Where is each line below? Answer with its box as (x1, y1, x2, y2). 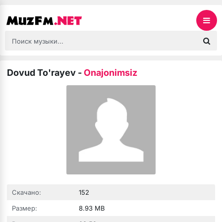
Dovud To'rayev (7, 67, 76, 78)
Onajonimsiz (84, 67, 137, 78)
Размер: (12, 204, 37, 212)
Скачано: (12, 188, 41, 196)
